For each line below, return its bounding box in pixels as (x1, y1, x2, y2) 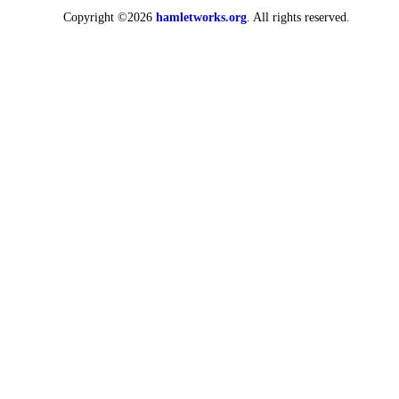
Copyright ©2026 (62, 10, 156, 25)
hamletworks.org (155, 10, 247, 25)
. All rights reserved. (246, 10, 350, 25)
